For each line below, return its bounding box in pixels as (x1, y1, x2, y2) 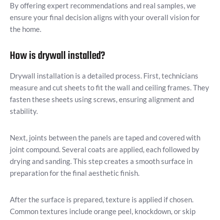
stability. (10, 107, 38, 116)
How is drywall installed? (10, 48, 105, 65)
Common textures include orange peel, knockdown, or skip (10, 207, 195, 216)
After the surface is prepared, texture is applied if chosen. (10, 195, 193, 204)
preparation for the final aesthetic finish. (10, 168, 139, 178)
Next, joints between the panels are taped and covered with (10, 133, 200, 142)
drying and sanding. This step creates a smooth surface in (10, 157, 192, 166)
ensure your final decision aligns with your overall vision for (10, 13, 200, 22)
